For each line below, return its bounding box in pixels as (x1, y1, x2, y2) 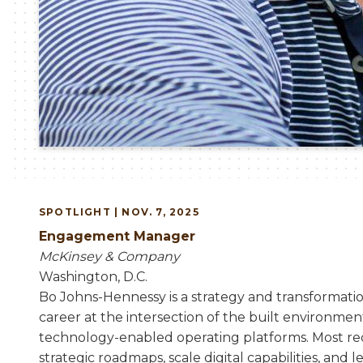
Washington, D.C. (39, 269, 147, 285)
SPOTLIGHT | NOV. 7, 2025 (39, 206, 199, 219)
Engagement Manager (47, 228, 195, 245)
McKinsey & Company (39, 249, 180, 265)
